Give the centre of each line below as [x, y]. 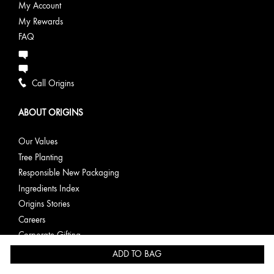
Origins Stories [44, 204]
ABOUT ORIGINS [51, 113]
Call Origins [53, 83]
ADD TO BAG [137, 254]
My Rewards [41, 21]
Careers [32, 220]
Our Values [38, 142]
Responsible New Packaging [69, 173]
